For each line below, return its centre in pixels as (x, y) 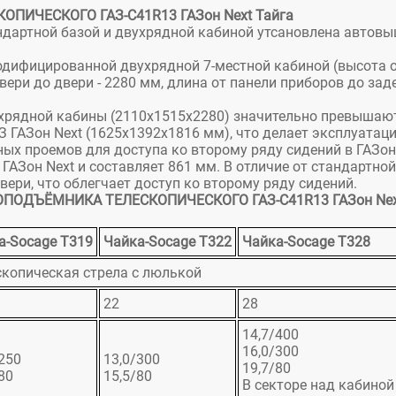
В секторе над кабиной (318, 385)
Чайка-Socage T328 (306, 242)
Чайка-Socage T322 (168, 242)
